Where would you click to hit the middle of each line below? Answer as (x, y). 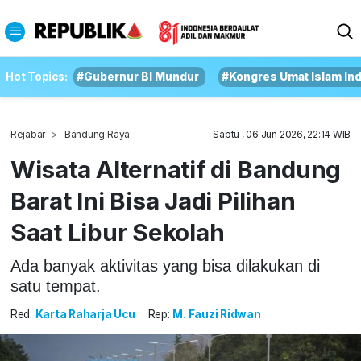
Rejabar (28, 134)
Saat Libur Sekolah (117, 232)
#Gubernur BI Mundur (138, 77)
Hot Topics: (37, 77)
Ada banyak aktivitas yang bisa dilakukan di (165, 266)
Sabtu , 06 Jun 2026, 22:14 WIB (282, 134)
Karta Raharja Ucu (85, 315)
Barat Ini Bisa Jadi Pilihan (153, 201)
